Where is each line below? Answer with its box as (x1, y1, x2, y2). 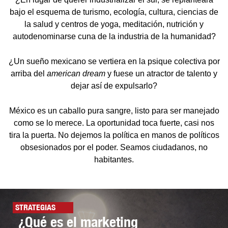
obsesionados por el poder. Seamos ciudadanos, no (20, 143, 208, 152)
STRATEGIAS (15, 203, 55, 213)
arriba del (11, 69, 47, 78)
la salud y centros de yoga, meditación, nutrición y (24, 20, 204, 29)
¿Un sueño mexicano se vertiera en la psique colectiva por (8, 57, 220, 66)
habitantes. (94, 155, 134, 164)
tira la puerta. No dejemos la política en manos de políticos (9, 131, 219, 140)
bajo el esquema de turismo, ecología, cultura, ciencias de (10, 8, 218, 17)
